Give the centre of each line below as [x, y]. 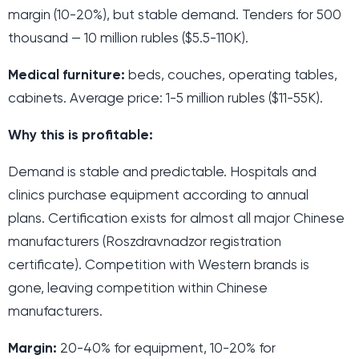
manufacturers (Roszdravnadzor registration [145, 242]
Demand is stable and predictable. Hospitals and [162, 172]
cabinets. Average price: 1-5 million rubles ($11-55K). [165, 99]
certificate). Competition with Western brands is [159, 265]
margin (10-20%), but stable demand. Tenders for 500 [175, 15]
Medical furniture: [67, 75]
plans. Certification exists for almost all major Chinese [176, 219]
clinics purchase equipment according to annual [158, 196]
